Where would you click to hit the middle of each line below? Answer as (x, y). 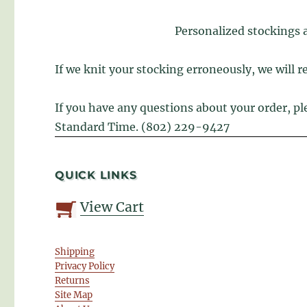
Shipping (75, 252)
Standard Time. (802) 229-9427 (143, 127)
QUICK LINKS (96, 175)
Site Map (74, 295)
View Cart (112, 207)
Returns (73, 281)
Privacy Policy (85, 267)
